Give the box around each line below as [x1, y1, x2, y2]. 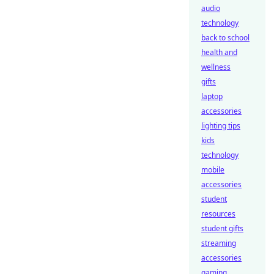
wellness [201, 62, 231, 72]
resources [201, 209, 235, 219]
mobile [201, 165, 224, 175]
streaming [201, 238, 236, 248]
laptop [201, 91, 223, 102]
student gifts [201, 223, 243, 234]
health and [201, 47, 237, 57]
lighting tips [201, 120, 240, 131]
